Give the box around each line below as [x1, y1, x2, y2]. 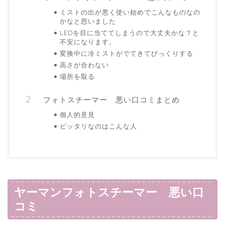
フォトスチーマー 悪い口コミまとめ [43, 95, 180, 105]
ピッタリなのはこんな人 [60, 122, 137, 131]
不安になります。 [60, 38, 116, 46]
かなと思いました [60, 17, 116, 26]
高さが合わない [60, 61, 109, 69]
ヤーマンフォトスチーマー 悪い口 [14, 186, 204, 199]
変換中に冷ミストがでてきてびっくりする [60, 49, 193, 58]
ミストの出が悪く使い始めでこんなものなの [60, 8, 200, 17]
